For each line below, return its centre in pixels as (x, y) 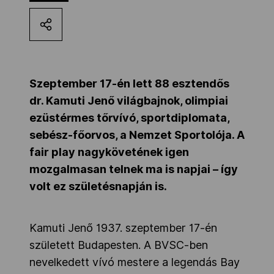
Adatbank (53, 202)
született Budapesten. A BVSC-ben (119, 245)
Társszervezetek (76, 112)
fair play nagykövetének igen (109, 152)
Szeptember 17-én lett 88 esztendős (129, 84)
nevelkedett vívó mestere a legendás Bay (135, 262)
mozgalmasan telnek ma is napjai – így (134, 169)
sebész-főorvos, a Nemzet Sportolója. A (137, 135)
